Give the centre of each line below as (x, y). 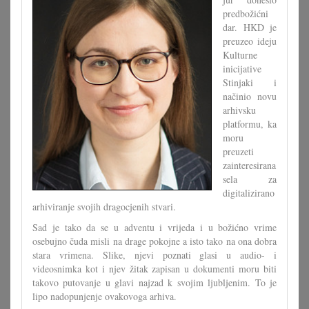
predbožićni (246, 13)
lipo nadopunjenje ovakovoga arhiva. (104, 296)
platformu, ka (250, 124)
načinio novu (250, 96)
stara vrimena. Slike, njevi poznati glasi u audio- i (154, 255)
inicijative (242, 69)
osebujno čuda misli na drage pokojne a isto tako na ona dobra (154, 241)
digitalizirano (249, 193)
